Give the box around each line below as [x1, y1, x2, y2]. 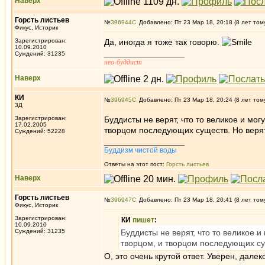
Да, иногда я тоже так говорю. [104, 37, 222, 47]
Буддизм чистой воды [104, 146, 177, 154]
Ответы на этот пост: [104, 161, 166, 167]
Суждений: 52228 [15, 128, 65, 134]
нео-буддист [104, 58, 142, 66]
